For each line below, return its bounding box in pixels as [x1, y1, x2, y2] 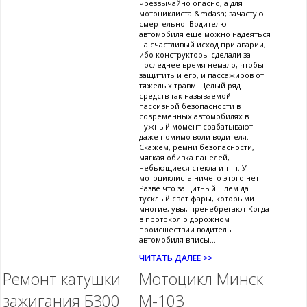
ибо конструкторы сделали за [139, 49, 251, 60]
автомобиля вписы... [139, 234, 216, 245]
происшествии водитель [139, 223, 232, 234]
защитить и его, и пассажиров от [139, 69, 264, 80]
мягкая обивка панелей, [139, 151, 230, 162]
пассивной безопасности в [139, 100, 241, 111]
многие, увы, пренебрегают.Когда [139, 203, 269, 214]
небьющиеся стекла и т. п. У [139, 162, 247, 173]
